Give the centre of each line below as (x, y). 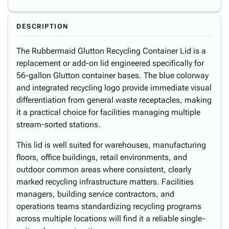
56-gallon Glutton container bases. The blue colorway (112, 75)
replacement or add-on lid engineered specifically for (110, 63)
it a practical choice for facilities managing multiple (108, 112)
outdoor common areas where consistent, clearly (104, 169)
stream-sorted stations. (59, 124)
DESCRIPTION (42, 26)
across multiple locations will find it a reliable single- (111, 219)
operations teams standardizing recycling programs (109, 206)
